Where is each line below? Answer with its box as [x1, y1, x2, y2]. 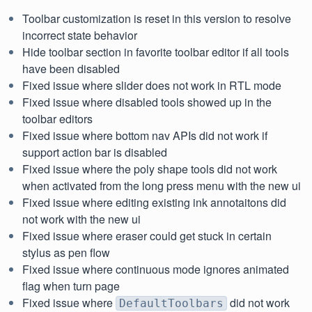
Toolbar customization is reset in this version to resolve [22, 10, 291, 27]
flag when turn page [22, 278, 120, 295]
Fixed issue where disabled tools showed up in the [22, 94, 272, 111]
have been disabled [22, 61, 120, 77]
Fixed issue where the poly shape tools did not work [22, 161, 277, 178]
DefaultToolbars [119, 297, 224, 311]
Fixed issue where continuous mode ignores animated [22, 261, 289, 278]
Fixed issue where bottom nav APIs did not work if [22, 127, 267, 144]
